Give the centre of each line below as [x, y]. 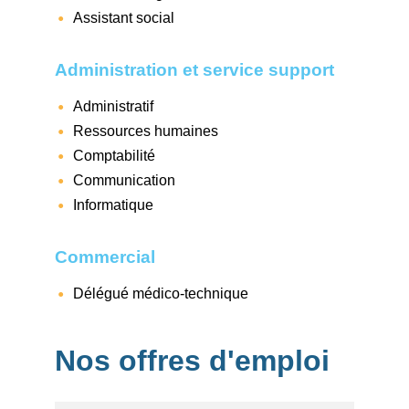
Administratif [113, 106]
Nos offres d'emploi [192, 360]
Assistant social [124, 17]
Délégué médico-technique [161, 294]
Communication [124, 180]
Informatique [113, 204]
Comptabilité [114, 155]
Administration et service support [194, 69]
